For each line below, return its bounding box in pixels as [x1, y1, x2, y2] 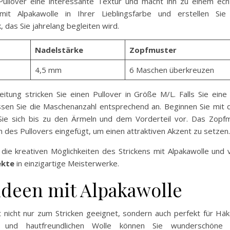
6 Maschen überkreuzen [129, 65, 214, 75]
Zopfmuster [129, 45, 177, 55]
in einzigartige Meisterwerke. [14, 158, 119, 169]
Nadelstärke [34, 45, 83, 55]
